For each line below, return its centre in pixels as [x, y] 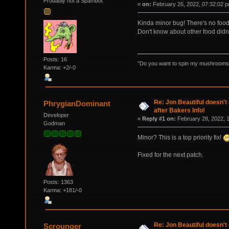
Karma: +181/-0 [62, 190]
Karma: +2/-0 [59, 67]
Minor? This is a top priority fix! [180, 137]
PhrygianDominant [77, 104]
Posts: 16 [55, 59]
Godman [54, 123]
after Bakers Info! [179, 111]
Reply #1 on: [159, 119]
